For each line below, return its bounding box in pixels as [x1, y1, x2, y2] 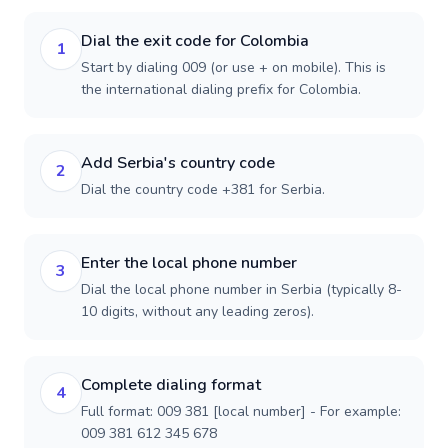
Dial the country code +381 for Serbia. [81, 180, 325, 199]
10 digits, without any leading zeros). [81, 302, 314, 321]
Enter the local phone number [81, 252, 297, 274]
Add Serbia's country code [81, 152, 275, 174]
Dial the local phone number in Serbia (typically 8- [81, 280, 402, 299]
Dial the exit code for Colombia [81, 30, 309, 52]
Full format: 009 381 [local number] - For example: [81, 402, 401, 421]
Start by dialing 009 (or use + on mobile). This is [81, 58, 386, 77]
